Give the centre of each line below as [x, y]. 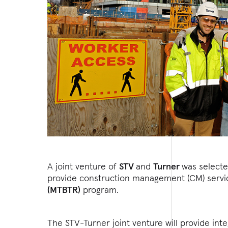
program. [101, 189]
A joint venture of [83, 166]
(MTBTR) [64, 189]
